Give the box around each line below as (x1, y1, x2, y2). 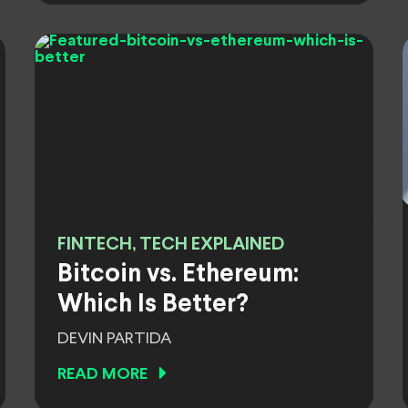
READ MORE (57, 367, 148, 382)
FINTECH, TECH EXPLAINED (57, 236, 284, 253)
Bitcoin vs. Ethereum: (57, 263, 299, 287)
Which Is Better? (57, 293, 249, 317)
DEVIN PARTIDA (57, 331, 171, 347)
